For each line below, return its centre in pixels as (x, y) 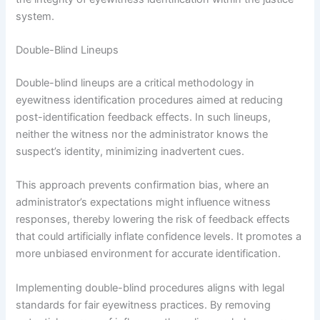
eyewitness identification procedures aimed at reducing (150, 100)
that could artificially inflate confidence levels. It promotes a (159, 237)
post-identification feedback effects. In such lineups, (144, 117)
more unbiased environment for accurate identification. (149, 254)
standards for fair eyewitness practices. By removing (144, 305)
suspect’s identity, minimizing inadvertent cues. (130, 152)
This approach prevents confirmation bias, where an (143, 185)
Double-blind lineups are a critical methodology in (135, 83)
